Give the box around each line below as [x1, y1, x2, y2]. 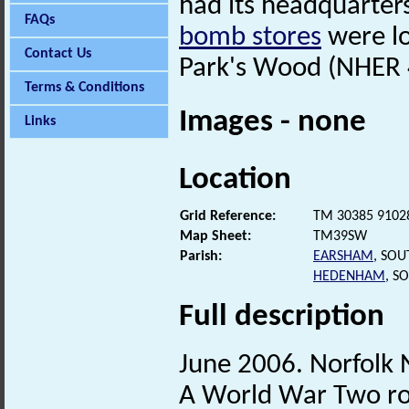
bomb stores [179, 24, 321, 53]
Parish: [180, 248, 222, 264]
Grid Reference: [180, 208, 276, 224]
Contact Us [25, 47, 91, 61]
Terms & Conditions [25, 80, 144, 95]
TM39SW [313, 228, 367, 244]
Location [179, 163, 291, 196]
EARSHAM [313, 248, 373, 264]
